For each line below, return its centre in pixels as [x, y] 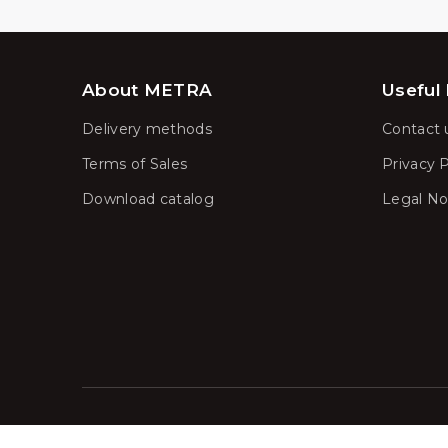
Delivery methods [147, 128]
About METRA [147, 89]
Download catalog [148, 198]
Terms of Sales [135, 163]
